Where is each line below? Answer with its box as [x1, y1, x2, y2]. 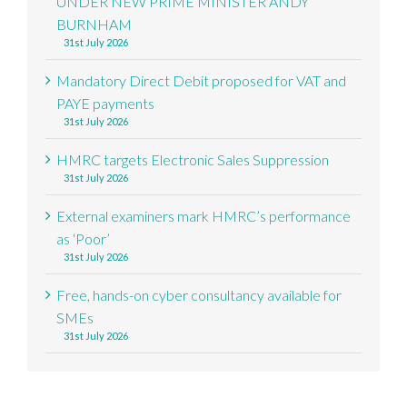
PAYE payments [56, 94, 154, 112]
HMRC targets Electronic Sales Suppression [56, 150, 329, 168]
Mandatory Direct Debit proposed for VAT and [56, 71, 346, 89]
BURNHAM [56, 15, 132, 33]
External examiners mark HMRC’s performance [56, 206, 351, 224]
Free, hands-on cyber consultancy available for [56, 285, 342, 303]
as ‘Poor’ [56, 229, 110, 247]
